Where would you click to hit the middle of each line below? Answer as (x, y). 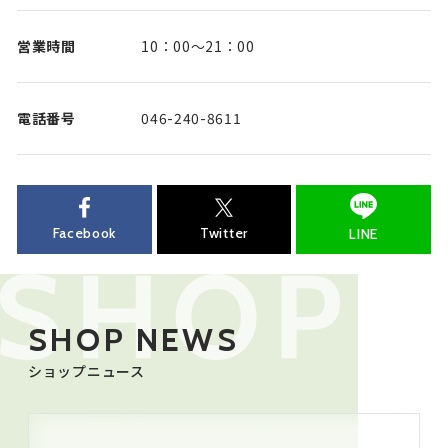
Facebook (84, 232)
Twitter (224, 232)
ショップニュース (86, 371)
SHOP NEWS (133, 340)
